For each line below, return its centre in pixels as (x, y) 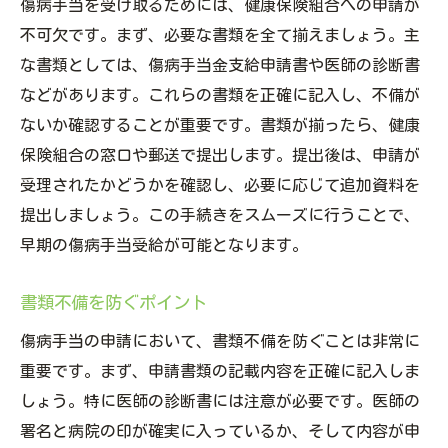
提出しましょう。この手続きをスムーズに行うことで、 (220, 215)
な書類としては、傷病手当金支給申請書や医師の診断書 (220, 65)
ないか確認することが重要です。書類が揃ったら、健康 (220, 125)
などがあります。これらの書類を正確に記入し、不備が (220, 95)
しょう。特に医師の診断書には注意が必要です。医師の (220, 401)
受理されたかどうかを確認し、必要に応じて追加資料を (220, 185)
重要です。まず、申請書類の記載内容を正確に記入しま (220, 371)
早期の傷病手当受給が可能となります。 (164, 245)
